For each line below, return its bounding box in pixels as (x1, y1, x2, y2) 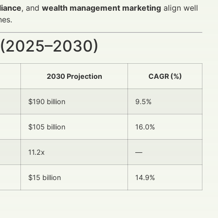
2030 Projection (46, 72, 102, 80)
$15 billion (28, 173, 61, 182)
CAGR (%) (148, 72, 182, 80)
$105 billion (28, 122, 65, 131)
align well (161, 2, 198, 13)
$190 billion (28, 97, 65, 106)
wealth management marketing (42, 2, 161, 13)
